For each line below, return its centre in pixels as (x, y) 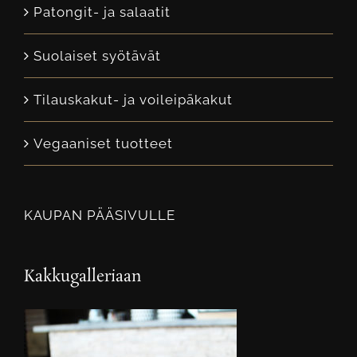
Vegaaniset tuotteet (103, 143)
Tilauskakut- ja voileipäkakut (133, 99)
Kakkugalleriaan (83, 276)
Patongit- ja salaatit (102, 12)
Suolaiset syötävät (97, 55)
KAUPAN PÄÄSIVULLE (100, 215)
